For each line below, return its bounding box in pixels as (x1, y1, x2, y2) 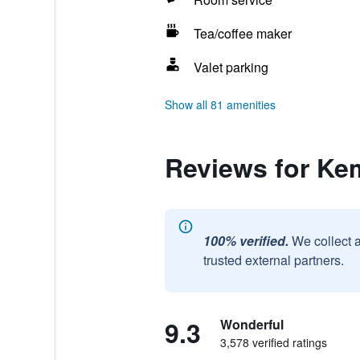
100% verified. (202, 231, 288, 250)
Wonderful (219, 315, 284, 333)
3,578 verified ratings (219, 334, 327, 350)
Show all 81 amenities (164, 96, 276, 112)
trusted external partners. (202, 251, 344, 269)
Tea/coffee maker (193, 24, 292, 43)
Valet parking (193, 58, 268, 76)
